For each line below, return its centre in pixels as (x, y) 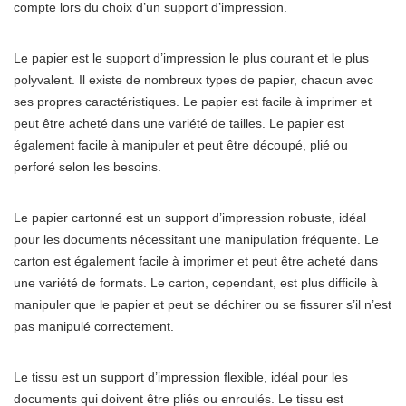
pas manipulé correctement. (94, 327)
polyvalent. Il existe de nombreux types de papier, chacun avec (193, 80)
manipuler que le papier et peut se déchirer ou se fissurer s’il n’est (203, 305)
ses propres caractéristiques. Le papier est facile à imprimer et (193, 102)
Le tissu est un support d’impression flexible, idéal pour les (181, 377)
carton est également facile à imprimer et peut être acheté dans (196, 261)
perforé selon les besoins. (87, 167)
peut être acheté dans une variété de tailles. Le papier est (179, 124)
